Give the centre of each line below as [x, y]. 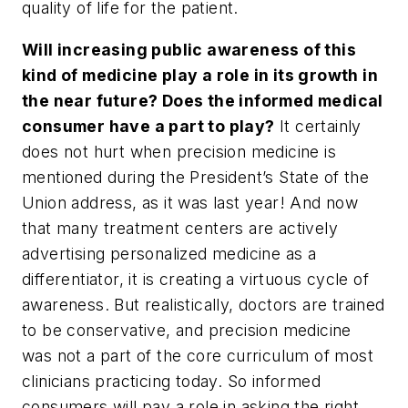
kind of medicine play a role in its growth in [200, 76]
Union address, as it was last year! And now [190, 203]
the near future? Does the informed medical [203, 101]
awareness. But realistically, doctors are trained [204, 305]
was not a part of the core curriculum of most [198, 356]
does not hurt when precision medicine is [179, 152]
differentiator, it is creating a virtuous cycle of [195, 280]
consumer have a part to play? [148, 127]
